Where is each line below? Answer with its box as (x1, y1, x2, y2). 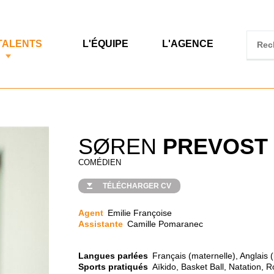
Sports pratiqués (78, 262, 149, 272)
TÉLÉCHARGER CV (103, 182, 172, 190)
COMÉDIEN (78, 158, 122, 167)
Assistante (78, 219, 124, 229)
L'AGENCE (161, 39, 213, 49)
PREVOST (163, 134, 268, 159)
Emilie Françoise (108, 208, 172, 218)
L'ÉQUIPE (83, 39, 129, 49)
